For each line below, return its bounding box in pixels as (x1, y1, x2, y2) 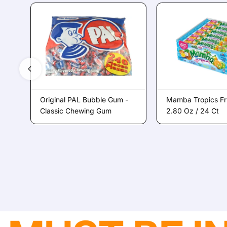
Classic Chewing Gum (40, 106, 112, 115)
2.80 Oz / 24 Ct (166, 106, 219, 115)
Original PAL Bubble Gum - (40, 95, 129, 104)
